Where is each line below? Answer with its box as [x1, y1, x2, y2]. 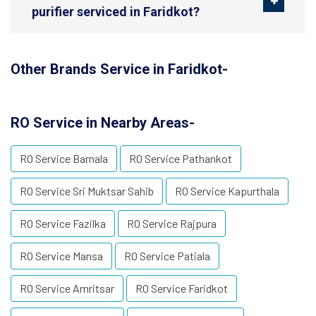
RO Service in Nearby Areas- [11, 114, 195, 132]
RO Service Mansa [20, 249, 103, 263]
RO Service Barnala [20, 152, 108, 166]
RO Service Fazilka [20, 217, 106, 231]
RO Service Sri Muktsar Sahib [20, 184, 154, 198]
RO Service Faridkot [135, 281, 228, 296]
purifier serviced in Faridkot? [32, 4, 200, 20]
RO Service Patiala [124, 249, 210, 263]
